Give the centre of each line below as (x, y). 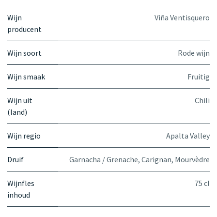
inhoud (19, 194)
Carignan (156, 159)
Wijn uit (20, 100)
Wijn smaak (26, 76)
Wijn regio (24, 135)
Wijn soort (24, 53)
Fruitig (199, 76)
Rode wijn (194, 53)
